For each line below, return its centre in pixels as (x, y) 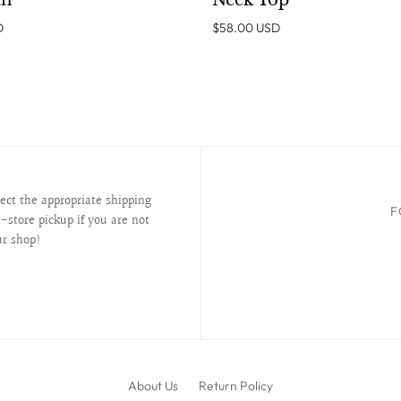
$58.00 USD (247, 28)
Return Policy (236, 386)
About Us (153, 386)
